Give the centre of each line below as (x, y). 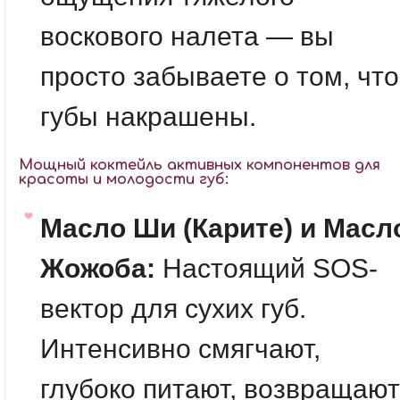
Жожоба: (98, 268)
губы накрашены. (148, 117)
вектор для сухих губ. (173, 308)
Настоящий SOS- (267, 268)
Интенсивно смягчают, (180, 349)
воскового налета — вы (187, 36)
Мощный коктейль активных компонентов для (200, 165)
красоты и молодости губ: (124, 179)
